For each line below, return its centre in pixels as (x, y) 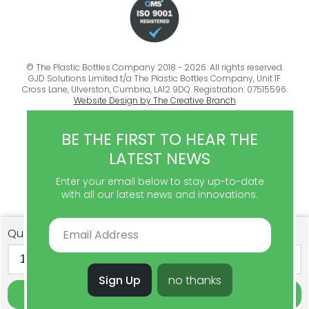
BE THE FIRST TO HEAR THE (160, 139)
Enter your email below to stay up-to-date (160, 181)
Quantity (31, 233)
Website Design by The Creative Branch (154, 101)
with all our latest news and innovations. (160, 195)
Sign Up (119, 280)
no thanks (195, 280)
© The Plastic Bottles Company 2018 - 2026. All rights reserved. (154, 68)
